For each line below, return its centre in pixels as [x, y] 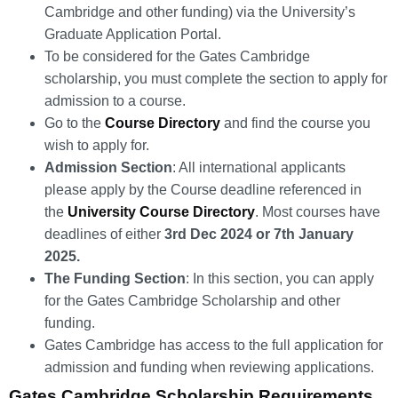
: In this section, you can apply [280, 278]
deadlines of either [104, 234]
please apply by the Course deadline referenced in [203, 189]
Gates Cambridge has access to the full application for [214, 345]
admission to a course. [115, 100]
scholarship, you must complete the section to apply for [216, 78]
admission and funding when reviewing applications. [209, 367]
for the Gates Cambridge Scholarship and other [192, 300]
